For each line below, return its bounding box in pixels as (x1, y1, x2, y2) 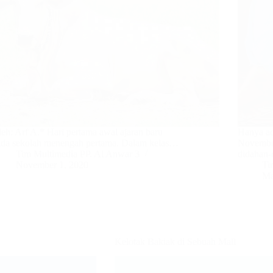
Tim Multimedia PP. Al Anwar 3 (16, 148, 140, 159)
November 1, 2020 (16, 159, 89, 170)
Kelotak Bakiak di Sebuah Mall (115, 236, 236, 247)
